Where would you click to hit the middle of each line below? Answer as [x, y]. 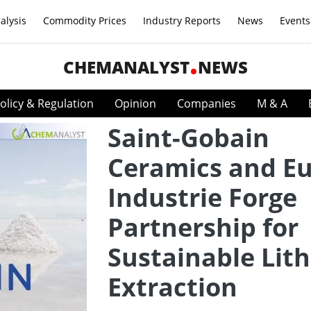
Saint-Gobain [188, 138]
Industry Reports [182, 20]
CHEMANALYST [126, 67]
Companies [207, 103]
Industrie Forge [202, 197]
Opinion [135, 103]
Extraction [173, 287]
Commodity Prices [85, 20]
